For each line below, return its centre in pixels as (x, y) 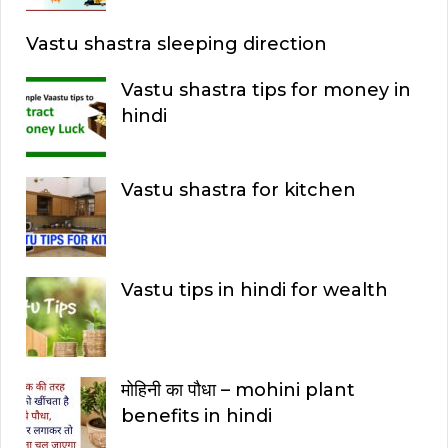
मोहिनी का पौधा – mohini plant (238, 389)
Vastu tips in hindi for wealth (254, 289)
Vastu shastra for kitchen (238, 189)
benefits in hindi (196, 415)
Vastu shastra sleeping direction (176, 43)
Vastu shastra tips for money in (266, 89)
